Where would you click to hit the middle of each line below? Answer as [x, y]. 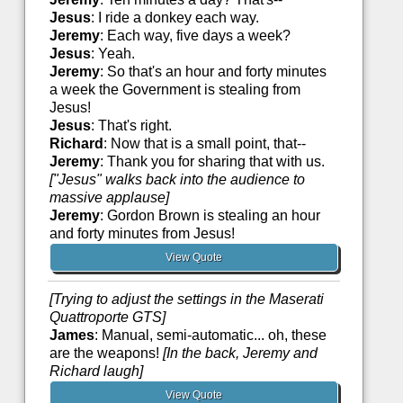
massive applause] [109, 198]
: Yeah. [112, 54]
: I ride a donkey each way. [175, 18]
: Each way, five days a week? [195, 36]
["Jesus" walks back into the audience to [177, 180]
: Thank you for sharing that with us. [212, 162]
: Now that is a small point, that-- [204, 144]
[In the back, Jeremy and [240, 354]
